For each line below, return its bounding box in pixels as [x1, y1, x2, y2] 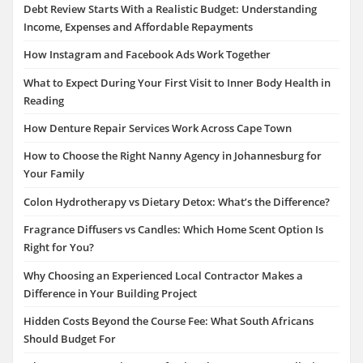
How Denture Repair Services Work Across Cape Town [23, 121, 292, 136]
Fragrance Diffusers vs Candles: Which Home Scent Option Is [23, 222, 323, 237]
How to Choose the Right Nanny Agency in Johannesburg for [23, 148, 322, 164]
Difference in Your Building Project [23, 285, 197, 301]
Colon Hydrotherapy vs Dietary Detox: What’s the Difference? [23, 194, 330, 209]
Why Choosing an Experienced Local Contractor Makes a [23, 267, 303, 283]
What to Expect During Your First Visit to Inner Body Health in [23, 75, 331, 90]
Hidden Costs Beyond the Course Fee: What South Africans [23, 313, 314, 328]
